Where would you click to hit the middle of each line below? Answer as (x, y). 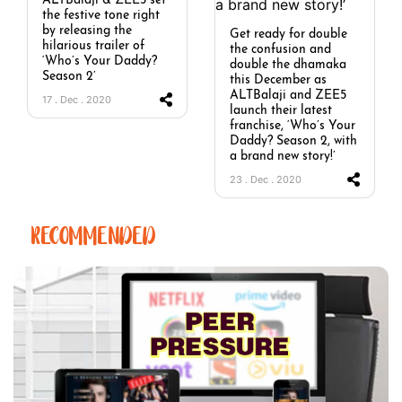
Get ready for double (288, 34)
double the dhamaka (288, 65)
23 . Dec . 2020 (266, 179)
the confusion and (280, 49)
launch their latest (281, 110)
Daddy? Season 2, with (293, 141)
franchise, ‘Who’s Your (293, 126)
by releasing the (87, 31)
